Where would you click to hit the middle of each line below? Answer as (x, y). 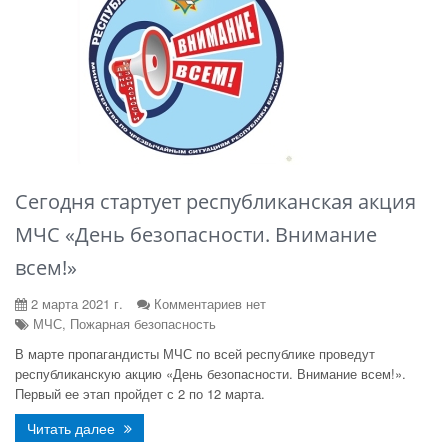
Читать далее (73, 428)
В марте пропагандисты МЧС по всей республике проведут (195, 353)
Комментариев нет (210, 303)
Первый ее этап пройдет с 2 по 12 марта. (140, 393)
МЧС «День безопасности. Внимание (196, 234)
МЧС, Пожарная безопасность (122, 323)
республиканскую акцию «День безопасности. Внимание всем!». (210, 373)
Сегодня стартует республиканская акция (215, 201)
